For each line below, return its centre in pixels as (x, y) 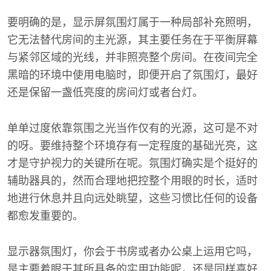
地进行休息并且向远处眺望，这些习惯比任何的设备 (132, 198)
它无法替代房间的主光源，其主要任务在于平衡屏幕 (132, 40)
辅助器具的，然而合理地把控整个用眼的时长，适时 (132, 181)
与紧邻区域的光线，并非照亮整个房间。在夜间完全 (132, 57)
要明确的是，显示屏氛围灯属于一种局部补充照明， (132, 22)
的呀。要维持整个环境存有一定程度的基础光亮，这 (132, 145)
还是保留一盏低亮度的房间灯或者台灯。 (105, 92)
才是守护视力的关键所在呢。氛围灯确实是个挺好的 (132, 163)
